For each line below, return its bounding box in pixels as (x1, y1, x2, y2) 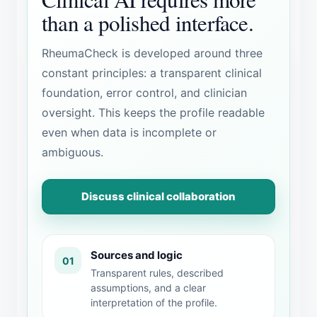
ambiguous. (42, 145, 103, 159)
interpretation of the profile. (91, 296, 217, 309)
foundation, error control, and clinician (42, 86, 247, 100)
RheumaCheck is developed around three (42, 46, 263, 60)
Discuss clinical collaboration (81, 190, 236, 203)
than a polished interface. (42, 8, 253, 38)
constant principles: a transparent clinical (42, 66, 262, 80)
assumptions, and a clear (91, 282, 206, 294)
